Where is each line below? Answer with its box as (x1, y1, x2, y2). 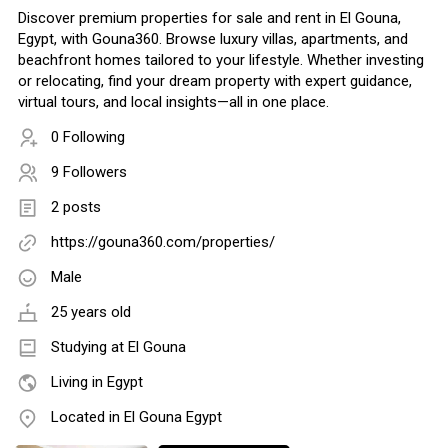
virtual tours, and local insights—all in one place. (18, 93, 329, 112)
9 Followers (51, 163, 127, 182)
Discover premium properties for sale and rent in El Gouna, (18, 9, 401, 28)
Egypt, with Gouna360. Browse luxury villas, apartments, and (18, 30, 408, 49)
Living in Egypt (51, 373, 143, 392)
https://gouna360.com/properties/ (51, 233, 275, 252)
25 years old (51, 303, 131, 322)
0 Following (51, 128, 125, 147)
